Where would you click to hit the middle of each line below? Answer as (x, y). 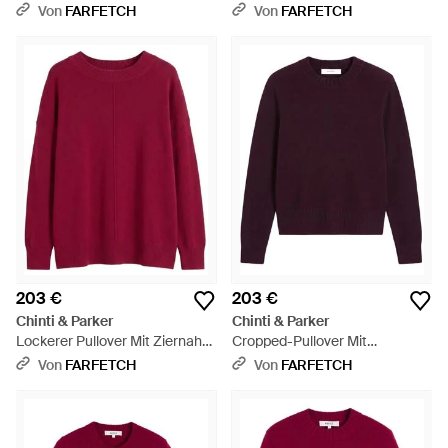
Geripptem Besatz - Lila (307, 361)
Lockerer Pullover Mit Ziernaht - (116, 341)
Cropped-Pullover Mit (299, 341)
